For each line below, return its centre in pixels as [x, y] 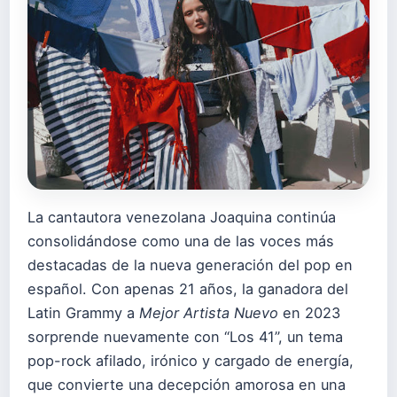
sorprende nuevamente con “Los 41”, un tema [185, 337]
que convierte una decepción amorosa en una [187, 385]
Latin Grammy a [83, 313]
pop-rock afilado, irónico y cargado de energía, [191, 361]
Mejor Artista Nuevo [209, 313]
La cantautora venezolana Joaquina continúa [182, 217]
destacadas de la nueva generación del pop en [190, 265]
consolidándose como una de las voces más [181, 241]
